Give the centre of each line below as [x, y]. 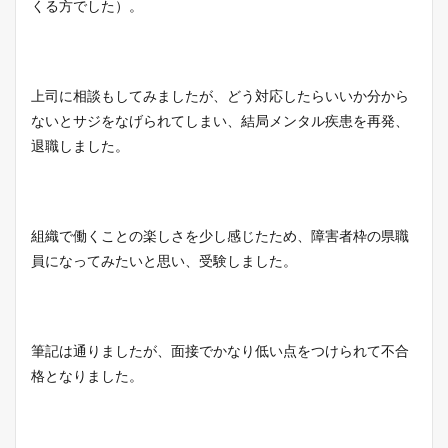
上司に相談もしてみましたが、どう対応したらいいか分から [220, 96]
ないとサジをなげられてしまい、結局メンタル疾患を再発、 [220, 121]
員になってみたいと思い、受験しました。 [164, 261]
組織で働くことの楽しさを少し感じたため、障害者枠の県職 [220, 236]
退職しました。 [80, 146]
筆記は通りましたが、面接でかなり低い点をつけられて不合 [220, 351]
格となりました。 [87, 376]
